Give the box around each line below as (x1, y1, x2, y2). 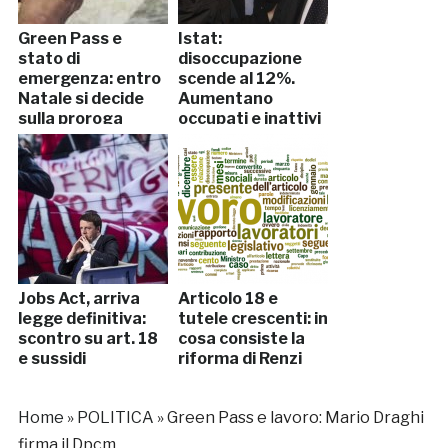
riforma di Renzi (177, 348, 302, 368)
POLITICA (76, 407, 154, 427)
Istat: (177, 28, 222, 48)
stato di (17, 48, 80, 68)
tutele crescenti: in (177, 308, 328, 328)
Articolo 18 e (177, 288, 278, 308)
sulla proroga (17, 108, 123, 128)
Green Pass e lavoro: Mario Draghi (166, 407, 424, 427)
